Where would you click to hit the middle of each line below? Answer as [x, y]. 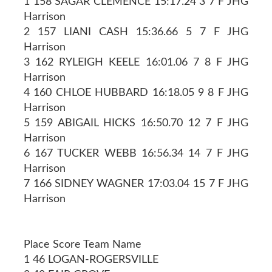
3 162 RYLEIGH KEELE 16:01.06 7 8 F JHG [136, 62]
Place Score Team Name [82, 244]
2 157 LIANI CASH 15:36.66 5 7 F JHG [136, 32]
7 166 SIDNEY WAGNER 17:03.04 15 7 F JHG [136, 184]
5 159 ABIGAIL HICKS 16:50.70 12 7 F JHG [136, 123]
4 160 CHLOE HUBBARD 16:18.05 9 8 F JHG [136, 93]
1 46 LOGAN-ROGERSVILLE [91, 260]
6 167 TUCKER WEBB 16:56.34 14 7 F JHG [136, 153]
